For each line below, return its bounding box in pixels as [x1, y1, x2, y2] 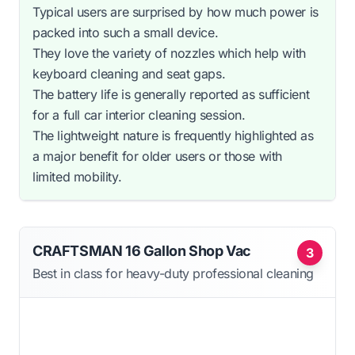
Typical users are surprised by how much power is [32, 3, 319, 20]
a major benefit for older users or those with [32, 147, 283, 164]
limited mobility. [32, 168, 122, 185]
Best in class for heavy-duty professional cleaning [32, 265, 314, 281]
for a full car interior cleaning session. [32, 106, 246, 123]
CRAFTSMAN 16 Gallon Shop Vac [32, 242, 251, 259]
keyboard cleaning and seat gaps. [32, 65, 226, 82]
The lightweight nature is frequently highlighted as [32, 127, 314, 143]
